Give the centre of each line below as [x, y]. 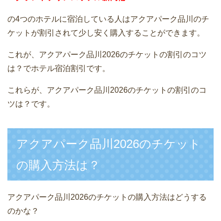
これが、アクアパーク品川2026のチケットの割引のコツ [107, 54]
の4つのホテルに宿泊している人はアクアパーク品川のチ [108, 19]
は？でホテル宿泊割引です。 [59, 68]
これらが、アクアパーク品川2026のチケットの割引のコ [107, 90]
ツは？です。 [31, 104]
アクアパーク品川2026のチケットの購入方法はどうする [107, 197]
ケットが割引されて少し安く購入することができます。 [106, 33]
